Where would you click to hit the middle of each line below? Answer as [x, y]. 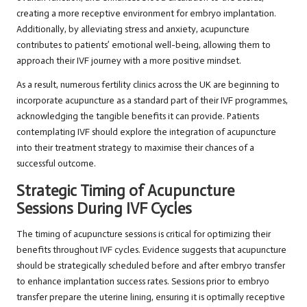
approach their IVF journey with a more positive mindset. [129, 61]
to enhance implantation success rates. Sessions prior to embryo [143, 282]
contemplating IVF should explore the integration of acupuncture [146, 132]
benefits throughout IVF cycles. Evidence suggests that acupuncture [151, 250]
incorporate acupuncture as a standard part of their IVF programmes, [152, 101]
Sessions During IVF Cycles [104, 209]
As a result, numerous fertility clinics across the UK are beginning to [148, 85]
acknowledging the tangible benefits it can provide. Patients [138, 116]
